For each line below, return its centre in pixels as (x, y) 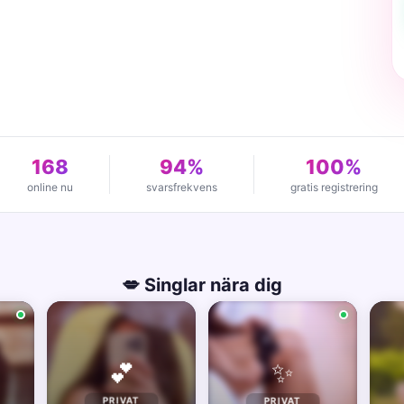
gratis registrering (334, 187)
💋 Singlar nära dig (202, 285)
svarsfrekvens (181, 187)
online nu (50, 187)
